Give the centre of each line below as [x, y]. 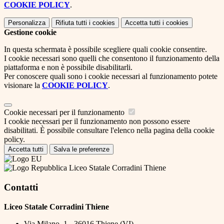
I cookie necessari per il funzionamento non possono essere [97, 121]
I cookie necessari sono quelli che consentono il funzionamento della [112, 58]
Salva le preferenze [81, 149]
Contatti [21, 187]
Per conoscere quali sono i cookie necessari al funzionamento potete [111, 76]
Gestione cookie [30, 32]
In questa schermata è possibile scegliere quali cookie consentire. [105, 49]
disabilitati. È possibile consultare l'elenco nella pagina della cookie [109, 130]
